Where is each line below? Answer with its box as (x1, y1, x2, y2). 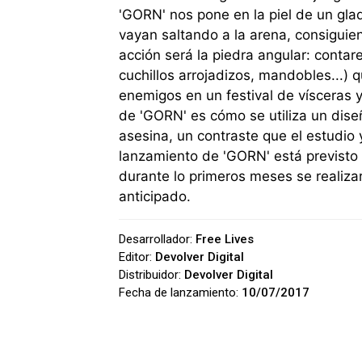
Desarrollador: (119, 231, 196, 246)
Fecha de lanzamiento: (119, 284, 242, 300)
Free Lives (196, 231, 254, 246)
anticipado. (119, 187, 191, 204)
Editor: (119, 249, 155, 264)
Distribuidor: (119, 267, 184, 282)
